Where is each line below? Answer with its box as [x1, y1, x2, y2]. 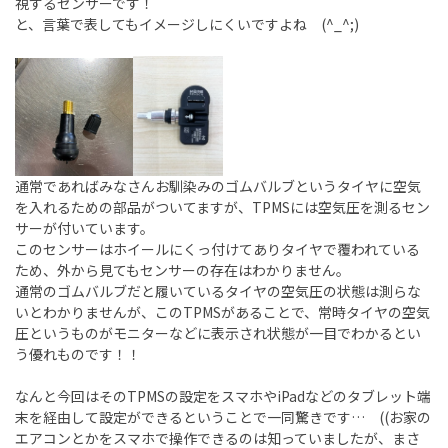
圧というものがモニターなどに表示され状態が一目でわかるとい [15, 323, 421, 344]
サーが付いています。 [15, 218, 154, 239]
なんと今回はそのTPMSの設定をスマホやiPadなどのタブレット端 [15, 386, 431, 407]
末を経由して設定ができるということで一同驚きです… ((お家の [15, 407, 431, 428]
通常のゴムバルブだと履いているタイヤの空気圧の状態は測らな [15, 281, 421, 302]
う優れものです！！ [15, 344, 141, 365]
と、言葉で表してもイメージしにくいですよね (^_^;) [15, 14, 359, 35]
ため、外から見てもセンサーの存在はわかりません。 [15, 260, 350, 281]
